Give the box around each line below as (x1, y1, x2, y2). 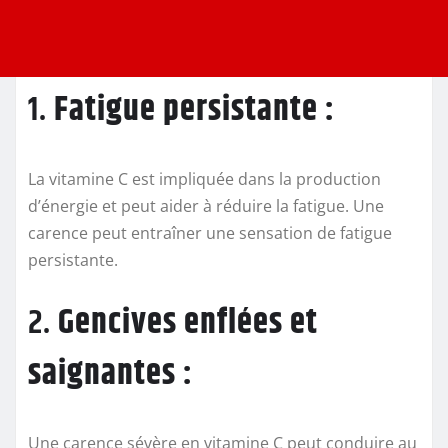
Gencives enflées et (58, 297, 318, 350)
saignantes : (28, 348, 193, 401)
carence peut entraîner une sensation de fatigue (28, 222, 392, 245)
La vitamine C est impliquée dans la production (28, 168, 381, 191)
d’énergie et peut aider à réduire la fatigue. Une (28, 195, 384, 218)
